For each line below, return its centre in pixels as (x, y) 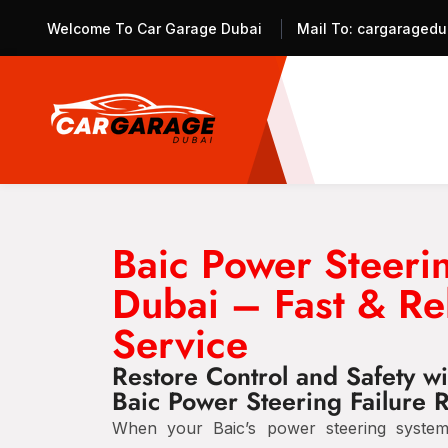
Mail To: (325, 28)
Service (180, 344)
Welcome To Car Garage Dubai (154, 28)
